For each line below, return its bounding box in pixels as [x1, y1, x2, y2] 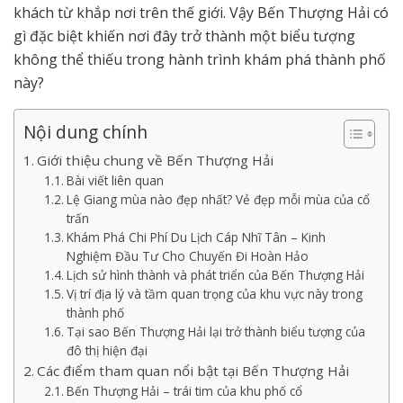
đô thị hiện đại [66, 341, 148, 359]
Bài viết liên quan [66, 171, 164, 189]
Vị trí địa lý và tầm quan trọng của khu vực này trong [66, 284, 363, 302]
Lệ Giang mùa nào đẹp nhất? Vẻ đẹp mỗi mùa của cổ [66, 190, 370, 208]
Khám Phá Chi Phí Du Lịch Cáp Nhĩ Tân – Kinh [66, 228, 326, 246]
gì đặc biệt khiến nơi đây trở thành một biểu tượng [13, 25, 355, 46]
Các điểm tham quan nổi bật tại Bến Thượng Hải [37, 361, 350, 380]
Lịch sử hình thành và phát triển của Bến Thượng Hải [66, 265, 364, 283]
